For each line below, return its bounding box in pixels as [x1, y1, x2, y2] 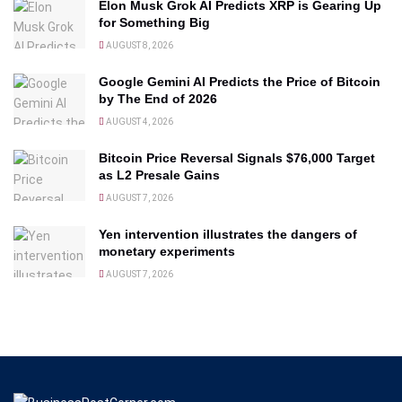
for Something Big [99, 15, 210, 31]
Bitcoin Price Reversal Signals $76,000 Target [99, 151, 375, 166]
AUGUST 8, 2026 [104, 40, 173, 51]
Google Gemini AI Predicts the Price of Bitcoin [99, 74, 380, 90]
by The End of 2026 [99, 92, 217, 107]
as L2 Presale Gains [99, 168, 220, 183]
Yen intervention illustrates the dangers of [99, 227, 357, 242]
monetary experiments [99, 244, 235, 259]
